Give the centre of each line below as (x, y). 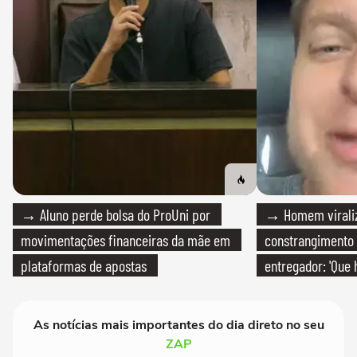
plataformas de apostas (84, 266)
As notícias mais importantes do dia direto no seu (178, 326)
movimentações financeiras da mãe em (126, 240)
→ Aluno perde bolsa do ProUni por (116, 215)
